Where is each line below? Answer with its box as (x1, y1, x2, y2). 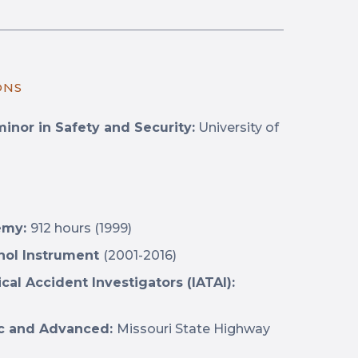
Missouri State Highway (117, 321, 270, 336)
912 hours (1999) (30, 221, 132, 236)
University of (195, 120, 279, 135)
